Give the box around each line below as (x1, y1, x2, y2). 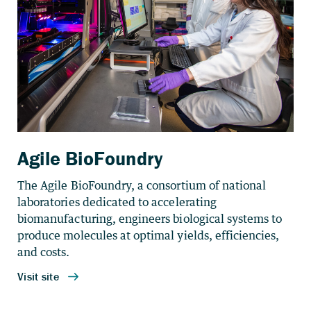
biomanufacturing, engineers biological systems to (17, 212, 283, 226)
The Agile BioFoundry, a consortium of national (17, 178, 267, 192)
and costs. (17, 245, 70, 259)
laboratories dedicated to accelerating (17, 195, 217, 209)
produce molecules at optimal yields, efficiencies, (17, 228, 280, 242)
